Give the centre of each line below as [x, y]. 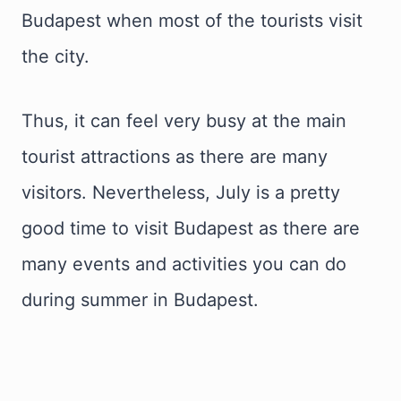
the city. [55, 56]
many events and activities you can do [184, 264]
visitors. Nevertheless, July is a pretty [181, 192]
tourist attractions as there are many [175, 157]
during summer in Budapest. [140, 300]
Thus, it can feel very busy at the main [184, 121]
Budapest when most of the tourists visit [192, 21]
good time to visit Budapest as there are [191, 228]
